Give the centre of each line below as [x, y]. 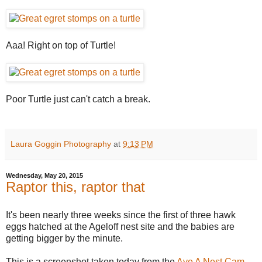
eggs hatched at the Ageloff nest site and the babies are [120, 227]
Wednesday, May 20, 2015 [44, 176]
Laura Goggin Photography [61, 144]
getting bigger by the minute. [64, 238]
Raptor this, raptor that [75, 187]
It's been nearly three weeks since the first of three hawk [121, 215]
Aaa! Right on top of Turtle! [61, 46]
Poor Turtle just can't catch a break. [78, 99]
